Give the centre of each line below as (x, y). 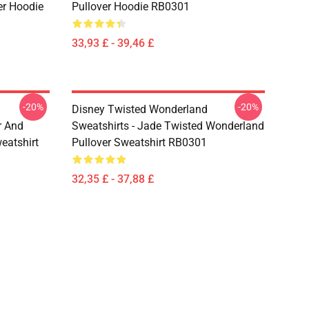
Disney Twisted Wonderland (140, 109)
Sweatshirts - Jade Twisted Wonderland (168, 126)
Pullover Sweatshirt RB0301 (139, 142)
